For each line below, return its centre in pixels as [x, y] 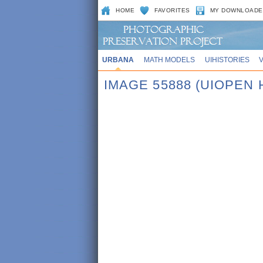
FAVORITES [172, 10]
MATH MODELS [169, 60]
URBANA [118, 60]
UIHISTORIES [227, 60]
